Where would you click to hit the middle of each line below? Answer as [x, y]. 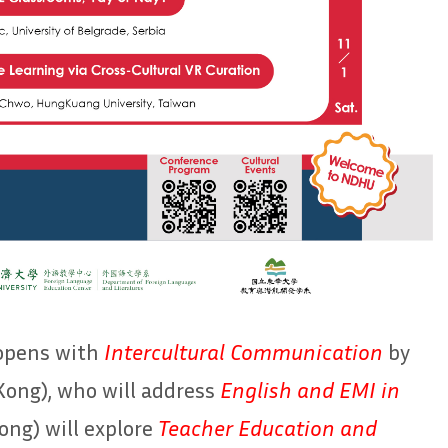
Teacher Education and [267, 427]
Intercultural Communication [246, 351]
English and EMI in [310, 389]
